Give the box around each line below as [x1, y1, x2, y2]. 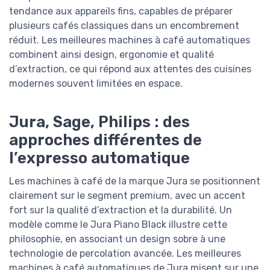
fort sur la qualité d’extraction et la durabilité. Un [9, 204, 232, 216]
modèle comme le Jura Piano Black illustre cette [9, 219, 227, 231]
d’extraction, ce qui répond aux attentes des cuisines [9, 63, 251, 75]
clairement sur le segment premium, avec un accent [9, 190, 245, 202]
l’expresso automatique [9, 149, 190, 168]
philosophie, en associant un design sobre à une [9, 233, 225, 245]
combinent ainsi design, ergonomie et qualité [9, 49, 214, 61]
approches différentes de [9, 131, 202, 149]
